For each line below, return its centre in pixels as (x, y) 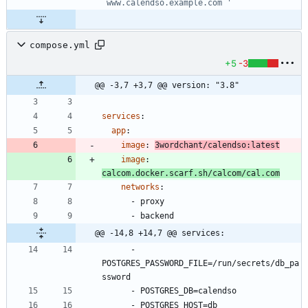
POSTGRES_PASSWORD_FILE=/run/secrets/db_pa (200, 264)
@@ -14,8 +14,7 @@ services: (160, 233)
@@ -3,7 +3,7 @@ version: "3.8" (167, 86)
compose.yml (60, 45)
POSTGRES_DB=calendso (188, 291)
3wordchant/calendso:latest (217, 145)
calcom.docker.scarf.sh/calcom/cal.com (191, 174)
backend (157, 216)
